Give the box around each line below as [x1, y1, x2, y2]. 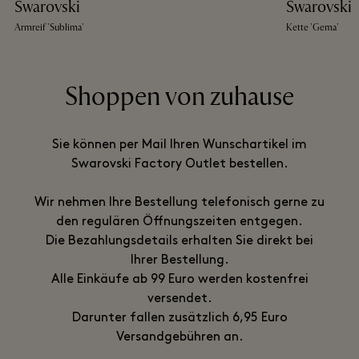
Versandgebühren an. [115, 330, 244, 344]
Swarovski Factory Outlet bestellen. [71, 157, 288, 171]
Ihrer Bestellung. [130, 253, 229, 267]
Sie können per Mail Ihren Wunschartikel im [52, 138, 307, 151]
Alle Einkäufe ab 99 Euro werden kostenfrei [50, 272, 309, 286]
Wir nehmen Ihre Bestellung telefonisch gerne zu [34, 196, 325, 209]
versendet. [147, 292, 212, 305]
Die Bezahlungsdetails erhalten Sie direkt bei [46, 234, 313, 248]
